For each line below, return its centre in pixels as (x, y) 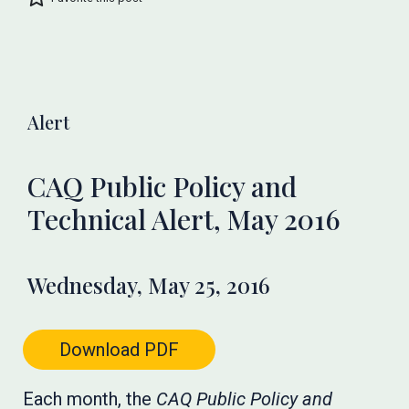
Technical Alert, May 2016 (184, 219)
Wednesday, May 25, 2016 (149, 285)
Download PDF (120, 350)
